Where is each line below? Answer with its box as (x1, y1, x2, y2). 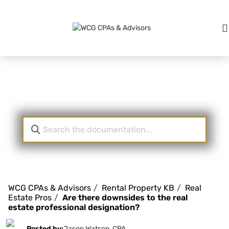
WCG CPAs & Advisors (8, 183, 91, 193)
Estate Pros (8, 193, 52, 203)
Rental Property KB (102, 183, 174, 193)
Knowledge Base (45, 83, 184, 102)
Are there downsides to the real (62, 193, 188, 203)
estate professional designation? (8, 202, 140, 212)
